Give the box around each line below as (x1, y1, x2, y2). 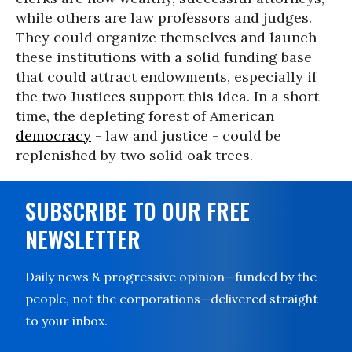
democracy (16, 126, 91, 145)
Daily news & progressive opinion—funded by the (25, 269, 317, 284)
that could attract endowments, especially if (16, 68, 317, 86)
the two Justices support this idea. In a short (16, 87, 319, 105)
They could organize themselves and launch (16, 28, 317, 46)
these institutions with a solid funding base (16, 48, 312, 66)
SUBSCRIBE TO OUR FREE (25, 195, 250, 227)
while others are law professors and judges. (16, 9, 312, 27)
